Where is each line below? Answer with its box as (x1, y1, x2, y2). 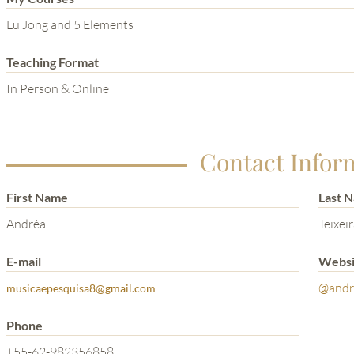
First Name (6, 189, 68, 205)
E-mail (6, 253, 41, 269)
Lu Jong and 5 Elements (6, 16, 134, 32)
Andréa (6, 215, 46, 232)
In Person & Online (6, 80, 109, 96)
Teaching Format (6, 54, 99, 70)
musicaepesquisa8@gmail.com (6, 281, 156, 295)
